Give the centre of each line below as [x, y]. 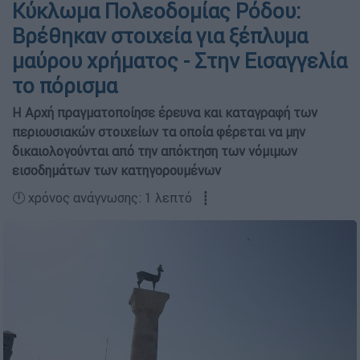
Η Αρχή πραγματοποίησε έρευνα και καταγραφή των [165, 112]
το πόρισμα [65, 86]
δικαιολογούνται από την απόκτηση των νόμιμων [155, 151]
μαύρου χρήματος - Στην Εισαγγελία [180, 61]
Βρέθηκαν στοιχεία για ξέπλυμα [160, 36]
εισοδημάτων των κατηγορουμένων [117, 170]
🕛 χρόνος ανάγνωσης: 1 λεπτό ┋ [111, 198]
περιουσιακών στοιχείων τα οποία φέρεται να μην [159, 132]
